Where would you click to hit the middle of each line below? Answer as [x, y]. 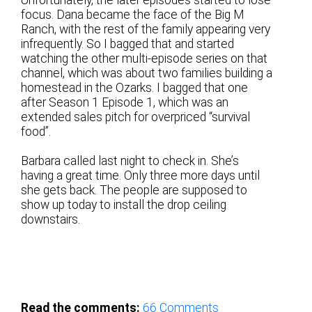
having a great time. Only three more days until [141, 175]
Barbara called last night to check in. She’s [130, 161]
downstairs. [51, 219]
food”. [36, 131]
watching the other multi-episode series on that [145, 58]
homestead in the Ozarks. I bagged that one [135, 87]
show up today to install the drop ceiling [124, 204]
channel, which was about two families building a [147, 73]
